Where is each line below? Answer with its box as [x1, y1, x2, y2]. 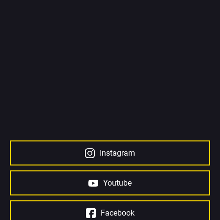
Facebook [100, 208, 135, 218]
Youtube [103, 178, 132, 188]
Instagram [100, 148, 135, 158]
